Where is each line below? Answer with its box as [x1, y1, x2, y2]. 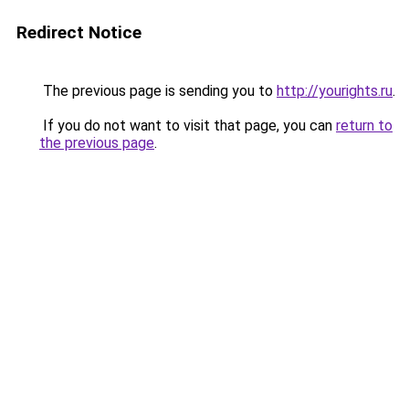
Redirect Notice [16, 22, 142, 43]
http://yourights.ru [277, 82, 393, 100]
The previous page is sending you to [39, 82, 277, 100]
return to [336, 117, 393, 134]
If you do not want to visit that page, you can [39, 117, 336, 134]
